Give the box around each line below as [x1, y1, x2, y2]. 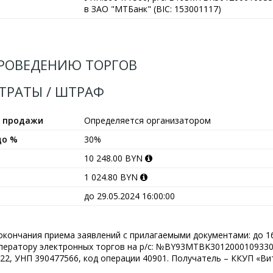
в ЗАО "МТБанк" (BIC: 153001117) [84, 3, 221, 15]
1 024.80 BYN [84, 171, 140, 183]
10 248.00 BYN [84, 152, 145, 164]
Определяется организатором [84, 115, 211, 126]
